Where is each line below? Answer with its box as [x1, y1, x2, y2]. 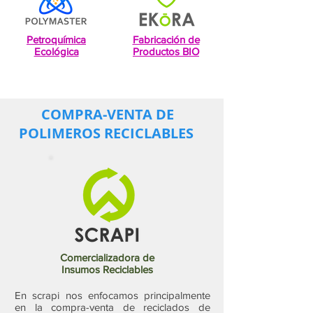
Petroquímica [27, 34, 86, 45]
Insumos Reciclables [61, 263, 153, 275]
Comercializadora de [60, 252, 154, 263]
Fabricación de [132, 34, 200, 45]
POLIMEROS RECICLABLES [18, 124, 197, 143]
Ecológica [34, 45, 79, 57]
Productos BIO [133, 45, 199, 57]
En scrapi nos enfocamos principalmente [15, 289, 210, 301]
